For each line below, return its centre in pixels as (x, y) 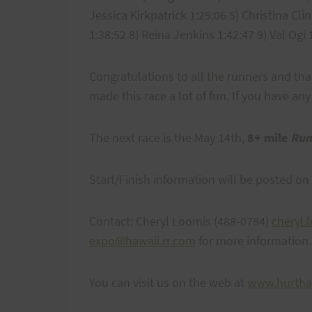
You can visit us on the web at (168, 282)
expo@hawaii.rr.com (142, 240)
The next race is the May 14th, (168, 137)
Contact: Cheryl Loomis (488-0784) (180, 221)
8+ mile (269, 137)
